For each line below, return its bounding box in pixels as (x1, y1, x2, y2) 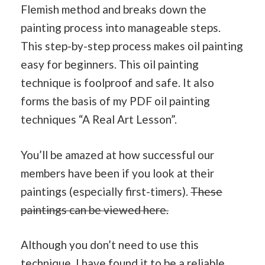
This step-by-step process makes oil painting (21, 39, 243, 53)
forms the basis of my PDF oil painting (21, 94, 210, 108)
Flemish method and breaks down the (21, 2, 206, 17)
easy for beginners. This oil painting (21, 57, 199, 72)
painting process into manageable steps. (21, 21, 221, 35)
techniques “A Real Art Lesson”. (21, 112, 177, 127)
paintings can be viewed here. (21, 202, 169, 216)
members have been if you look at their (21, 166, 214, 180)
